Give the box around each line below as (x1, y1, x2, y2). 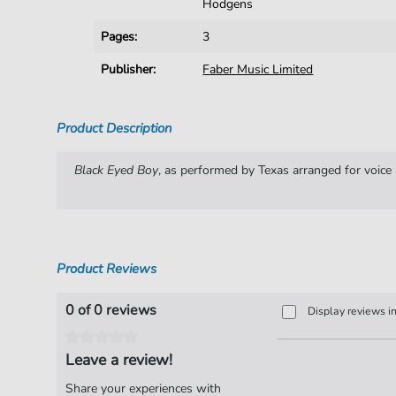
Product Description (56, 119, 172, 137)
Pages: (101, 28, 138, 45)
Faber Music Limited (202, 61, 314, 78)
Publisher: (101, 61, 156, 78)
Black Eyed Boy (73, 162, 158, 179)
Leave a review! (65, 348, 172, 370)
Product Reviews (56, 260, 156, 278)
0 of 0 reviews (65, 301, 156, 320)
